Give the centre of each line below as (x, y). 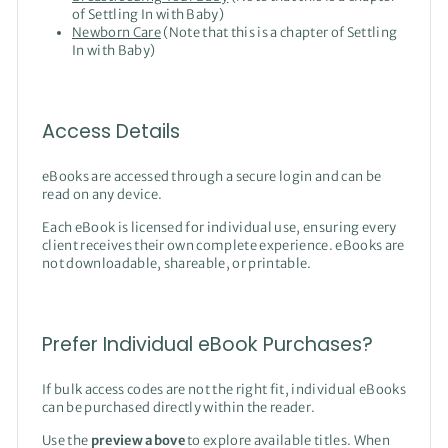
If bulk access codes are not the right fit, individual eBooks (224, 389)
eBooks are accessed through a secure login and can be (212, 176)
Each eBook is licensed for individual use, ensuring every (219, 227)
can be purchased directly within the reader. (179, 407)
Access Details (111, 131)
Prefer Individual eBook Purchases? (207, 344)
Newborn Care (116, 32)
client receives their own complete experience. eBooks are (223, 245)
